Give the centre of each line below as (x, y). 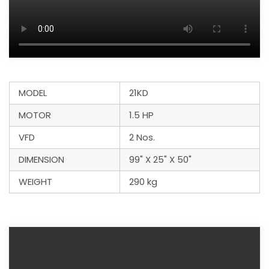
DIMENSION (41, 159)
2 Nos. (142, 137)
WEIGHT (35, 181)
